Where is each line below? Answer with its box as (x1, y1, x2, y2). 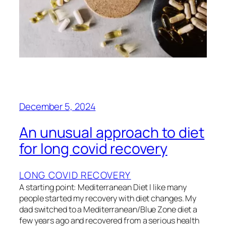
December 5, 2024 (19, 99, 96, 113)
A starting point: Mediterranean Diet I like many (19, 182, 187, 193)
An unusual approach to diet (19, 123, 205, 143)
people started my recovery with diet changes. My (19, 193, 197, 204)
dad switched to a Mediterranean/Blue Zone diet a (19, 204, 198, 215)
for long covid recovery (19, 139, 167, 159)
